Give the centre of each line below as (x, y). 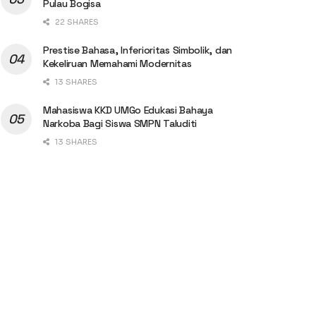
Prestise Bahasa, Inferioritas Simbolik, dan (138, 50)
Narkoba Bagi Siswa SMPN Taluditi (120, 123)
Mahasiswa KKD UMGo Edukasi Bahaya (128, 110)
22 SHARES (76, 22)
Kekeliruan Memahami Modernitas (117, 63)
